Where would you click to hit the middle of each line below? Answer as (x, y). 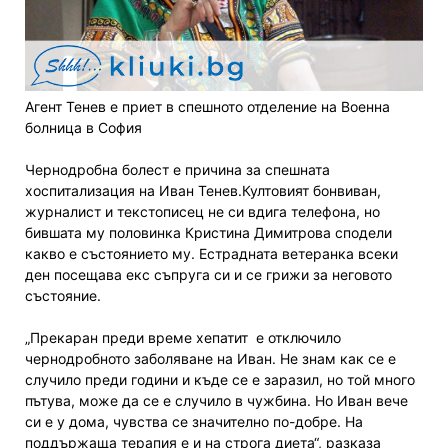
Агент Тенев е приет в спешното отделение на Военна (207, 106)
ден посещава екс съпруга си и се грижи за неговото (208, 274)
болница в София (83, 127)
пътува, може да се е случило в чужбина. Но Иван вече (216, 400)
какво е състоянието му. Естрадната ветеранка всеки (211, 253)
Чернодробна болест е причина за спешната (177, 169)
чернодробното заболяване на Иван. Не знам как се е (210, 358)
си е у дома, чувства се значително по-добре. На (194, 421)
